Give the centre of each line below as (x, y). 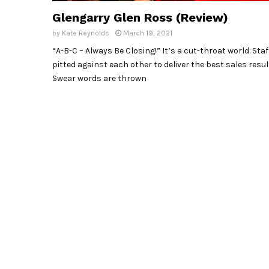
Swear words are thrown (99, 79)
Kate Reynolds (86, 33)
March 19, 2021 (148, 33)
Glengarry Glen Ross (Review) (140, 18)
